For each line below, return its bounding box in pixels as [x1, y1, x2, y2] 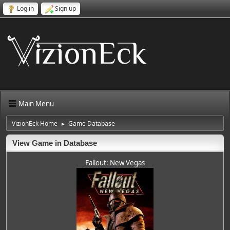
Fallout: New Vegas [85, 158, 145, 167]
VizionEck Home [12, 119, 57, 128]
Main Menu [18, 99, 54, 108]
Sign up [55, 4, 76, 13]
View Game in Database [12, 139, 97, 147]
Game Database [68, 119, 115, 128]
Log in [17, 4, 34, 13]
